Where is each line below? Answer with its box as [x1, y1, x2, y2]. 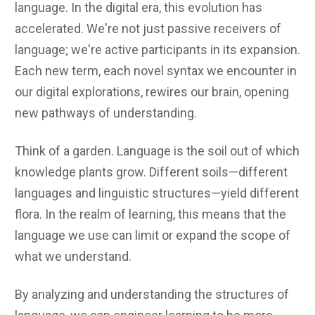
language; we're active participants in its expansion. [15, 41, 300, 57]
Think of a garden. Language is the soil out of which [15, 143, 300, 158]
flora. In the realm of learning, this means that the [15, 206, 286, 221]
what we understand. [15, 248, 131, 264]
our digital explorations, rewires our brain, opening [15, 84, 289, 99]
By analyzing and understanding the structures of [15, 286, 289, 302]
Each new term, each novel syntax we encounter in [15, 63, 297, 78]
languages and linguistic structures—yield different [15, 185, 299, 200]
